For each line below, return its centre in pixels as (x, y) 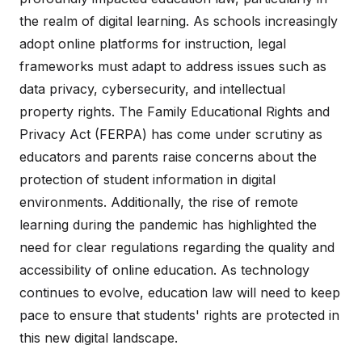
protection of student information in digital (147, 179)
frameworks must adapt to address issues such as (173, 66)
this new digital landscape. (99, 338)
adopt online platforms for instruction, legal (153, 44)
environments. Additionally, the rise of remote (159, 202)
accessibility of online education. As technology (164, 270)
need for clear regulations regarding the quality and (177, 247)
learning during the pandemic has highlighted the (168, 225)
